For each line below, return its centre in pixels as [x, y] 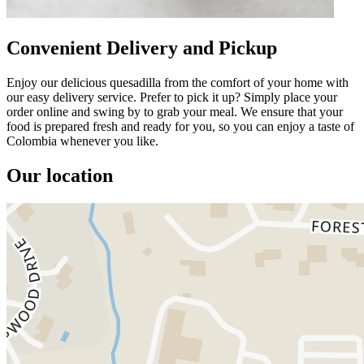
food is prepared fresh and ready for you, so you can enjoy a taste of [180, 126]
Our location [60, 175]
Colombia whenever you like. [82, 141]
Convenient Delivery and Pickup [142, 48]
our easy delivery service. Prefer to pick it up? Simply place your [172, 97]
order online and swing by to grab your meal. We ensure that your [175, 111]
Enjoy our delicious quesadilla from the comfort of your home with [178, 82]
